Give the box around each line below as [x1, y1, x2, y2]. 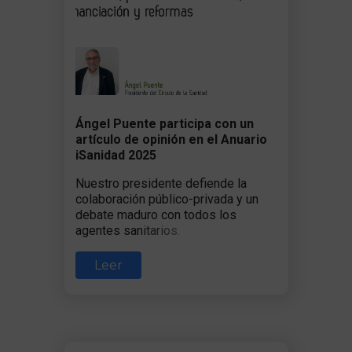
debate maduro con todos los [75, 207, 236, 222]
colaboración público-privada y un [75, 191, 258, 207]
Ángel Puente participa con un [75, 115, 254, 131]
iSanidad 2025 [75, 147, 156, 163]
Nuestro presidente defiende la [75, 175, 247, 191]
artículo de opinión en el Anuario [75, 131, 267, 147]
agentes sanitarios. [75, 222, 180, 238]
